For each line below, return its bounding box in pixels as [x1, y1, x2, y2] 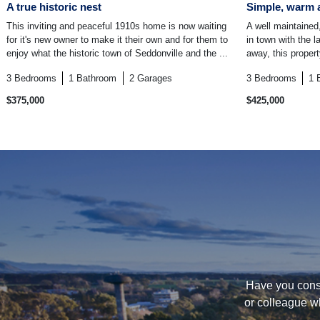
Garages [136, 73, 172, 84]
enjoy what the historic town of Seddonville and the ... [6, 48, 228, 59]
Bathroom [76, 73, 117, 84]
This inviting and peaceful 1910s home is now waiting [6, 21, 226, 32]
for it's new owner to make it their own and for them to [6, 34, 228, 46]
